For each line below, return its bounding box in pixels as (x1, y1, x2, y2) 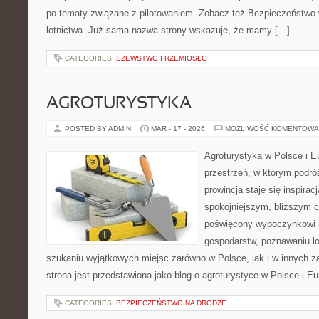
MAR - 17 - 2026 (151, 125, 205, 132)
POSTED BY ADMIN (65, 125, 133, 132)
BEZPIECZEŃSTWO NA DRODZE (116, 299, 226, 307)
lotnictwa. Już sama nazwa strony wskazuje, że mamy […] (46, 25, 290, 36)
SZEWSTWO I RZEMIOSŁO (116, 54, 207, 62)
